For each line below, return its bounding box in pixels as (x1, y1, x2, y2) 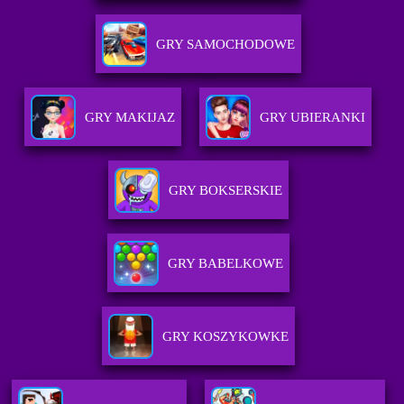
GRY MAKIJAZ (85, 110, 176, 125)
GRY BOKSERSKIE (168, 183, 282, 198)
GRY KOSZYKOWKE (161, 329, 289, 344)
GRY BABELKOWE (167, 256, 283, 271)
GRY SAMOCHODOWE (155, 37, 295, 52)
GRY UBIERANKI (260, 110, 366, 125)
